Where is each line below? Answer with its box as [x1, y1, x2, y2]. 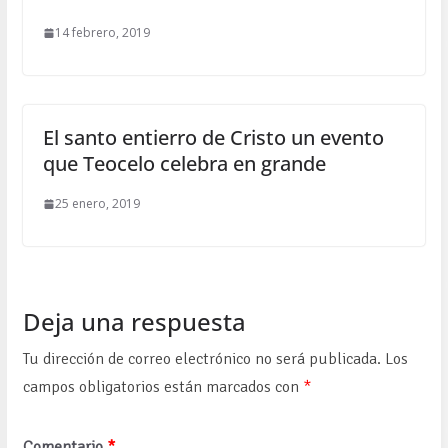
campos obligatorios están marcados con [22, 377, 303, 398]
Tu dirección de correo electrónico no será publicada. [22, 349, 381, 370]
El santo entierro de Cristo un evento [42, 124, 384, 152]
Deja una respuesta [22, 305, 246, 339]
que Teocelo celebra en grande [42, 150, 326, 178]
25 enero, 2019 [54, 195, 140, 213]
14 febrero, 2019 [54, 24, 150, 42]
